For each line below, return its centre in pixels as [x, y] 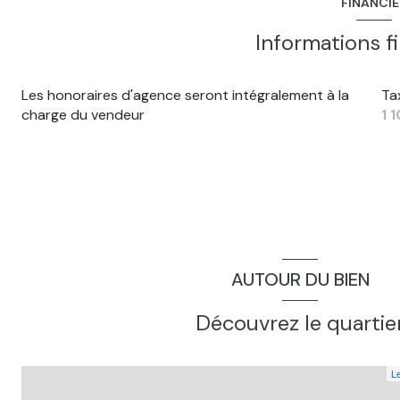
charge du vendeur [83, 114]
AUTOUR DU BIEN [300, 280]
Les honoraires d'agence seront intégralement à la [185, 95]
